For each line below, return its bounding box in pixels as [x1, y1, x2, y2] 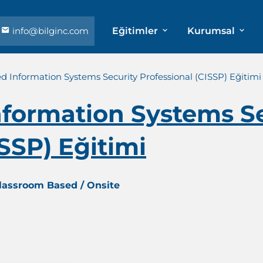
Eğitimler [112, 25, 160, 36]
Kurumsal [187, 25, 237, 36]
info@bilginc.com [10, 25, 89, 36]
